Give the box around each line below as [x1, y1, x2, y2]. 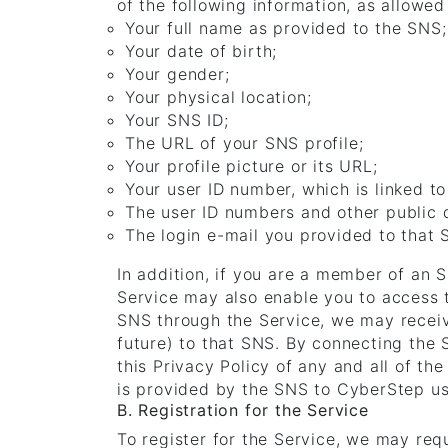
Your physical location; [125, 87, 312, 107]
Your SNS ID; [125, 110, 229, 130]
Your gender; [125, 64, 230, 84]
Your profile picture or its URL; [125, 156, 378, 176]
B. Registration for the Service [117, 400, 369, 420]
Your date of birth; [125, 41, 278, 61]
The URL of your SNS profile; [125, 133, 364, 153]
